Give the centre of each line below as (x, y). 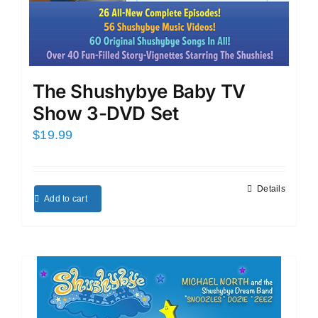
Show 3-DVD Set (106, 113)
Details (271, 188)
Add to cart (66, 198)
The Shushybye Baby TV (139, 91)
